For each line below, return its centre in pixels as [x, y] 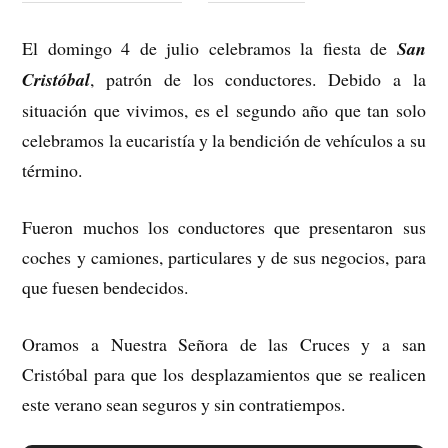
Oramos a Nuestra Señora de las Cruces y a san [224, 343]
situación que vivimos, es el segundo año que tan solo [224, 110]
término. [52, 170]
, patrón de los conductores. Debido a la [258, 79]
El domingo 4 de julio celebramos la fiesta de [209, 48]
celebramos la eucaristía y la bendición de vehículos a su [224, 140]
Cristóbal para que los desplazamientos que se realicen [224, 373]
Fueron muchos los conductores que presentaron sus [224, 226]
